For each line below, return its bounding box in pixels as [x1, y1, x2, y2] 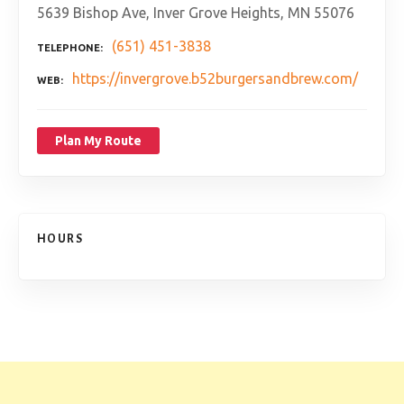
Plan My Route [55, 133, 142, 149]
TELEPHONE [37, 41, 100, 53]
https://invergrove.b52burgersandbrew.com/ [72, 70, 358, 87]
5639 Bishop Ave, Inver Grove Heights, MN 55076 [37, 4, 354, 21]
